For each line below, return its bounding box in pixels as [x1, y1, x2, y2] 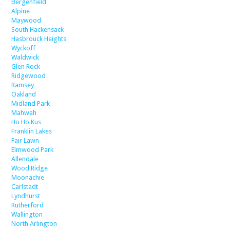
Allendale [11, 155, 39, 163]
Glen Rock [11, 62, 41, 70]
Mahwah [11, 108, 37, 117]
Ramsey [11, 81, 34, 89]
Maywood [11, 16, 42, 24]
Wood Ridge [11, 164, 48, 172]
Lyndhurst [11, 191, 41, 200]
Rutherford [11, 201, 44, 209]
